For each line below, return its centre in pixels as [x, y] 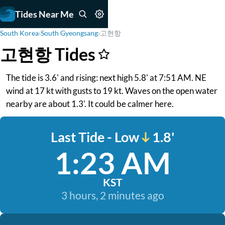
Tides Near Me [44, 14]
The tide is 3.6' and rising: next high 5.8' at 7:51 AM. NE [106, 78]
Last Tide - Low [95, 137]
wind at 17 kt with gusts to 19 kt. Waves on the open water [112, 91]
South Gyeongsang [69, 33]
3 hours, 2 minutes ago [113, 195]
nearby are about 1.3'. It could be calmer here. [90, 104]
